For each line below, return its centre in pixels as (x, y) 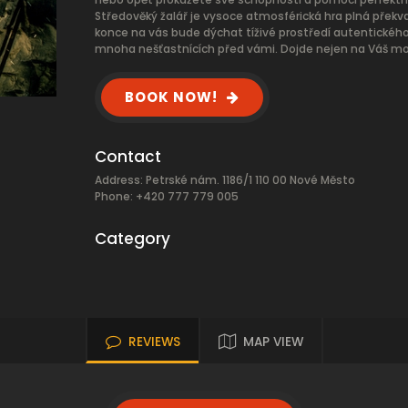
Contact (128, 157)
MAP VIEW (273, 342)
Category (133, 239)
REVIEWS (154, 342)
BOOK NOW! (171, 97)
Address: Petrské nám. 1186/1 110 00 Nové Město (225, 180)
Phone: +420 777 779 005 (167, 196)
